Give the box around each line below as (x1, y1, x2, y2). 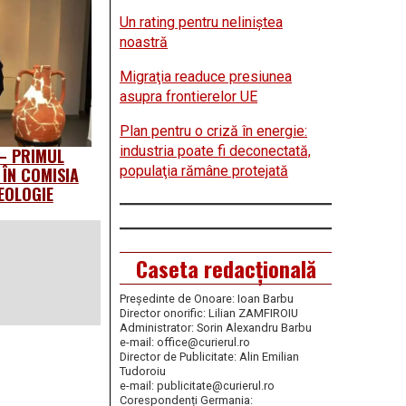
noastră (120, 34, 168, 52)
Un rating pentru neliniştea (120, 14, 283, 32)
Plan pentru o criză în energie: (120, 122, 307, 140)
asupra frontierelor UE (120, 88, 257, 106)
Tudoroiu (120, 364, 166, 379)
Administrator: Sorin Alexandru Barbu (120, 321, 312, 335)
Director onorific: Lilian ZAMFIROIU (120, 306, 298, 321)
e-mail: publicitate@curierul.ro (120, 379, 275, 393)
